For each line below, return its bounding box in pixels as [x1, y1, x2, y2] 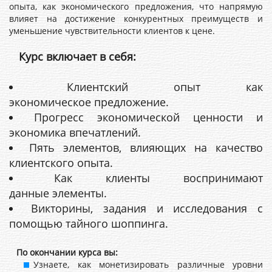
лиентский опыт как [73, 80, 263, 94]
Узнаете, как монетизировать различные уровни [33, 259, 263, 270]
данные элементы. [9, 186, 107, 200]
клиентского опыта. [9, 155, 113, 170]
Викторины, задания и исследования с [31, 201, 263, 216]
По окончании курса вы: [9, 246, 118, 258]
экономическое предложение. [9, 95, 169, 109]
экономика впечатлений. [9, 125, 141, 140]
